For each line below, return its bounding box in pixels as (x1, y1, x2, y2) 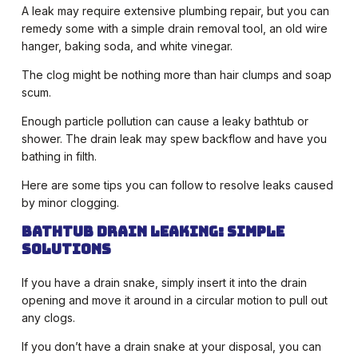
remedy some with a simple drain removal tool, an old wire (21, 22, 328, 36)
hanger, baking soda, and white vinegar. (21, 39, 233, 54)
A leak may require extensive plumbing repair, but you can (21, 4, 329, 18)
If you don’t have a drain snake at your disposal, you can (21, 340, 321, 354)
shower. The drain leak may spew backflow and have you (21, 132, 327, 146)
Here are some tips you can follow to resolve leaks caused (21, 178, 333, 193)
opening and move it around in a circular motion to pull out (21, 293, 328, 308)
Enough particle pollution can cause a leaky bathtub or (21, 114, 308, 129)
